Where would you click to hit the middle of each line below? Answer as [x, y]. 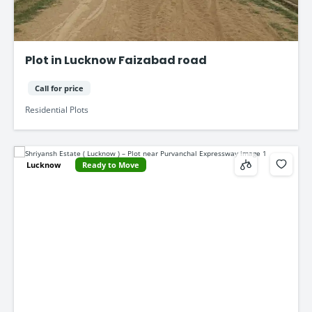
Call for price [60, 88]
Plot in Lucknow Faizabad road [116, 61]
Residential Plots [57, 109]
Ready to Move [111, 164]
